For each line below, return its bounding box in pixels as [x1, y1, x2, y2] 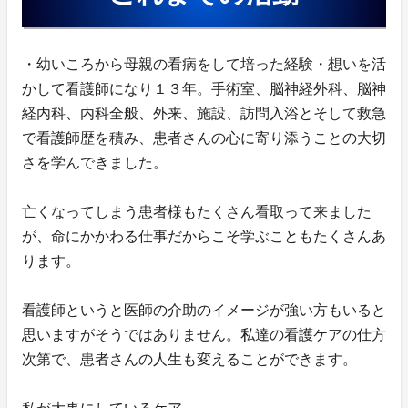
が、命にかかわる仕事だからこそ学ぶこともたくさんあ [22, 229, 386, 245]
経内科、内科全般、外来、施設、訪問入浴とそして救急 [22, 106, 386, 122]
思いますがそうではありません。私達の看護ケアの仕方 [22, 327, 386, 343]
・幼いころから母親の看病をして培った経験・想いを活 [22, 56, 386, 73]
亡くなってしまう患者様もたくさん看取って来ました [22, 204, 372, 220]
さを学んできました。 [22, 155, 168, 171]
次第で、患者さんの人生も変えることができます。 [22, 352, 357, 368]
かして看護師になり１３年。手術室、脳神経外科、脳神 [22, 81, 386, 97]
